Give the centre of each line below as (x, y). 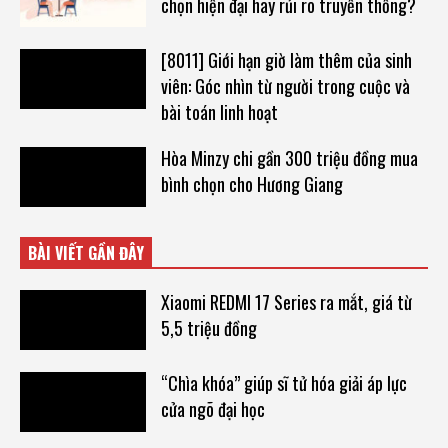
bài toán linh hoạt (219, 112)
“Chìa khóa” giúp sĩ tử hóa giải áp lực (283, 383)
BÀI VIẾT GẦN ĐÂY (86, 252)
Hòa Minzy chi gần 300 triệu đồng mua (289, 158)
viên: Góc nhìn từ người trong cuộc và (285, 86)
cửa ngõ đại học (212, 409)
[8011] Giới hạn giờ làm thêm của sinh (286, 60)
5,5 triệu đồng (208, 327)
